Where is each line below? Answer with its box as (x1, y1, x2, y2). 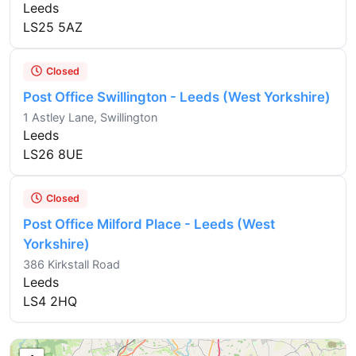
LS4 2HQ (23, 292, 77, 309)
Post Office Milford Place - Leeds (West (23, 215, 275, 232)
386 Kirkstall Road (23, 257, 120, 271)
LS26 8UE (23, 145, 83, 162)
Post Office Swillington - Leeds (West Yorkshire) (23, 88, 331, 105)
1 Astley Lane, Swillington (23, 110, 157, 124)
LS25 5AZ (23, 18, 83, 35)
